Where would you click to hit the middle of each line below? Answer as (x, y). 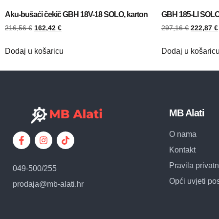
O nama (183, 134)
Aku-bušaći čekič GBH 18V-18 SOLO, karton (76, 14)
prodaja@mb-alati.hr (48, 184)
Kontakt (182, 150)
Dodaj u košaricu (34, 51)
